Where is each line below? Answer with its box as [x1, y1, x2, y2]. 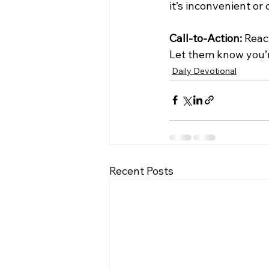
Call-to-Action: [169, 31, 242, 45]
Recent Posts [109, 163, 174, 178]
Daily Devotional [172, 65, 237, 76]
